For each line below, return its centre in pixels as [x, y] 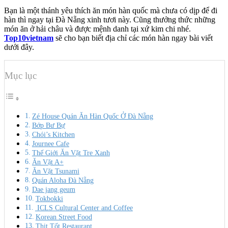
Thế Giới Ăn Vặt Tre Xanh [71, 153]
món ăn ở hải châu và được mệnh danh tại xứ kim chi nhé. [97, 28]
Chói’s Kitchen [53, 135]
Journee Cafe [50, 144]
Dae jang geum [53, 190]
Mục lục [21, 75]
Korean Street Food [64, 217]
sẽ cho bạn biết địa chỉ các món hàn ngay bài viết [134, 38]
